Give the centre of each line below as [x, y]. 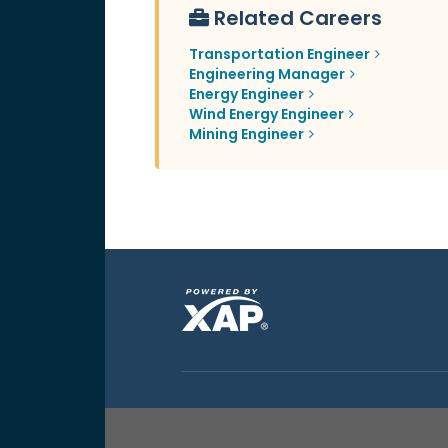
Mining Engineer [246, 134]
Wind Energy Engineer [266, 114]
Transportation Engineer [279, 54]
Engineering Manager [266, 74]
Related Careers [297, 18]
